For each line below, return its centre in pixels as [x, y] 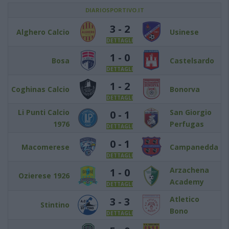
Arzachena [189, 170]
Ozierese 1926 [44, 176]
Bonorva [185, 89]
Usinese [184, 32]
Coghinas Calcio [40, 89]
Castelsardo [192, 61]
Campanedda [194, 147]
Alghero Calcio [43, 32]
